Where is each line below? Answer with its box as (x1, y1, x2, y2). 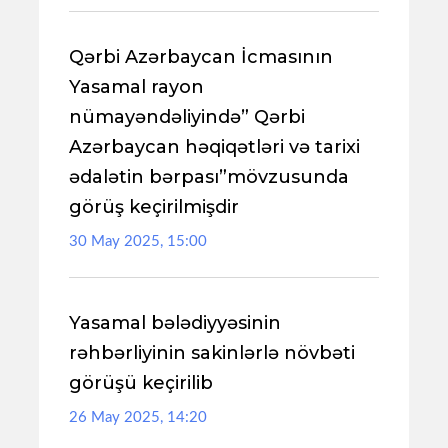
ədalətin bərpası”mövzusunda (69, 166, 349, 188)
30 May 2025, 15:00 (69, 234, 207, 249)
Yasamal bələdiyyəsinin (69, 312, 281, 334)
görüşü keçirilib (69, 372, 213, 394)
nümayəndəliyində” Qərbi (69, 106, 305, 128)
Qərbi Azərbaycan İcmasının (69, 46, 333, 68)
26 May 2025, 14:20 (69, 410, 207, 425)
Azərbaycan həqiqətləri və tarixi (69, 136, 360, 158)
